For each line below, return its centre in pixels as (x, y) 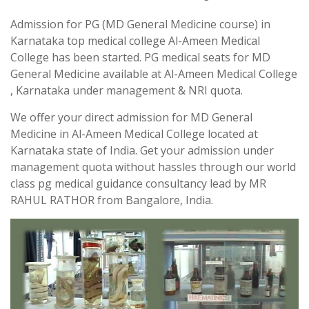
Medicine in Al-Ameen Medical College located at (134, 134)
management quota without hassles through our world (153, 167)
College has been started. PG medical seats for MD (140, 57)
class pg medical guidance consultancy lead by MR (138, 183)
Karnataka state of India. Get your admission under (142, 150)
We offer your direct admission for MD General (131, 117)
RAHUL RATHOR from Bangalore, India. (112, 200)
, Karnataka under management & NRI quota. (127, 90)
